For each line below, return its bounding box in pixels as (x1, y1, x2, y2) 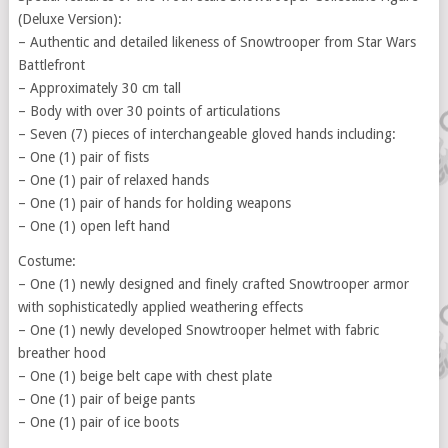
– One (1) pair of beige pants (17, 391, 195, 407)
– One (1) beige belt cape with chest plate (17, 368, 272, 384)
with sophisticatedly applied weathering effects (17, 299, 303, 315)
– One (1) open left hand (17, 218, 170, 234)
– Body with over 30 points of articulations (17, 103, 280, 119)
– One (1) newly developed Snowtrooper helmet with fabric (17, 322, 379, 338)
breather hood (17, 345, 106, 361)
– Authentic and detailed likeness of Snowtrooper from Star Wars (17, 34, 416, 50)
